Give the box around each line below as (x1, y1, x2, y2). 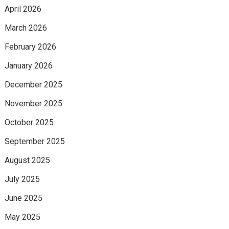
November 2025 (4, 99, 62, 108)
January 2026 (4, 61, 53, 71)
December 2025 (4, 80, 62, 89)
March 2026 (4, 23, 47, 33)
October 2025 (4, 118, 54, 127)
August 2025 (4, 155, 50, 165)
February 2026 (4, 42, 56, 52)
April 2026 (4, 4, 41, 14)
